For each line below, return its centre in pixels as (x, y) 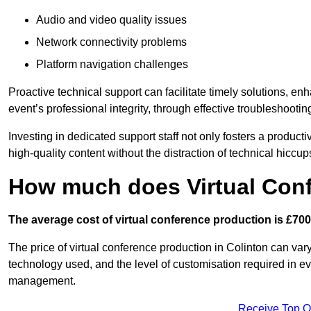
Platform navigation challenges (112, 65)
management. (42, 281)
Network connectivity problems (111, 42)
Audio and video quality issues (111, 20)
